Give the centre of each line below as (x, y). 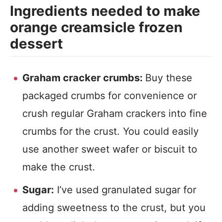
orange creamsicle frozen (96, 27)
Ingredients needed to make (105, 11)
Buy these (169, 78)
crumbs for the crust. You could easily (111, 131)
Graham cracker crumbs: (84, 78)
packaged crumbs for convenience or (110, 96)
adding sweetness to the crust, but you (114, 208)
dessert (36, 44)
